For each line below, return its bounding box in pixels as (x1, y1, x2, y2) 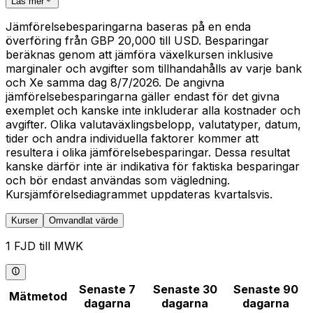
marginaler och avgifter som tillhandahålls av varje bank (6, 61, 302, 76)
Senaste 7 (78, 282, 136, 296)
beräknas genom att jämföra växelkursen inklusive (6, 48, 273, 62)
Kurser (11, 215, 38, 226)
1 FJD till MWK (6, 239, 83, 254)
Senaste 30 (152, 282, 217, 296)
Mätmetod (8, 289, 67, 303)
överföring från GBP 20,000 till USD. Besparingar (6, 34, 269, 48)
